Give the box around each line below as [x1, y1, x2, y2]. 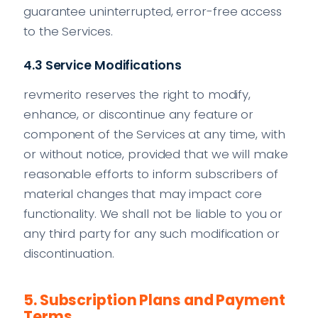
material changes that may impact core [23, 185, 263, 202]
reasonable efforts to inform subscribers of [23, 165, 278, 182]
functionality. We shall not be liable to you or [23, 204, 283, 222]
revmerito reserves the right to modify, [23, 85, 251, 103]
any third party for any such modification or [23, 224, 280, 242]
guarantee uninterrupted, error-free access [23, 2, 282, 20]
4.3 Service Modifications [23, 56, 182, 74]
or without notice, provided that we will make [23, 145, 288, 163]
